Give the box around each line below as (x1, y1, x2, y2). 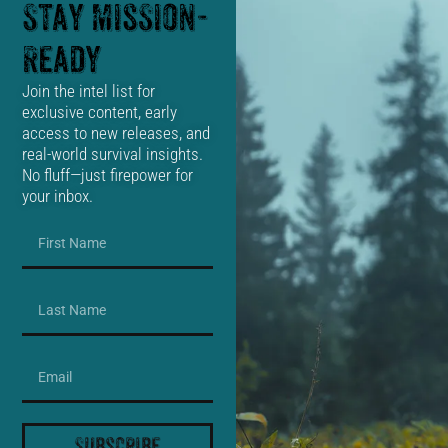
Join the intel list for (22, 81, 156, 102)
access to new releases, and (22, 123, 211, 144)
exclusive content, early (22, 102, 178, 123)
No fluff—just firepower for (22, 165, 194, 186)
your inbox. (22, 186, 94, 207)
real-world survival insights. (22, 144, 204, 165)
